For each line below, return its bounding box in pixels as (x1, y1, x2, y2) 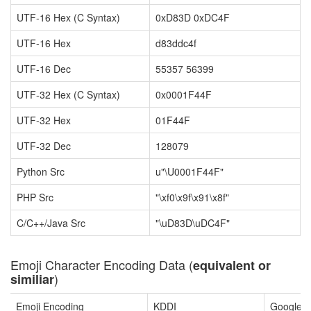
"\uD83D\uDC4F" (155, 216, 230, 230)
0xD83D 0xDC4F (155, 10, 230, 24)
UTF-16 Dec (17, 62, 71, 76)
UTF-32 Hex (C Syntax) (17, 87, 120, 101)
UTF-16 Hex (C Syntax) (17, 10, 120, 24)
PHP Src (17, 190, 53, 204)
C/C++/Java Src (17, 216, 85, 230)
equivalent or (193, 256, 271, 274)
